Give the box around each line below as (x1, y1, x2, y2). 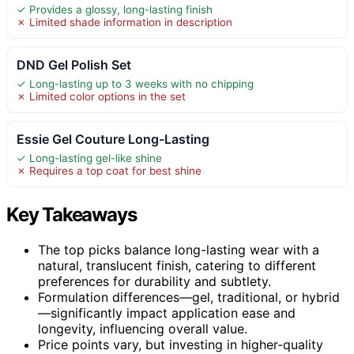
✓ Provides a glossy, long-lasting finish (17, 2, 213, 16)
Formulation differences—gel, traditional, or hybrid (38, 288, 340, 305)
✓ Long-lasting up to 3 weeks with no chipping (17, 77, 254, 90)
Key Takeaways (6, 202, 137, 226)
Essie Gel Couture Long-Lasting (17, 130, 209, 147)
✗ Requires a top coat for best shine (17, 164, 201, 177)
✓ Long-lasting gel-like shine (17, 151, 162, 164)
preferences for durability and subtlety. (38, 273, 271, 289)
